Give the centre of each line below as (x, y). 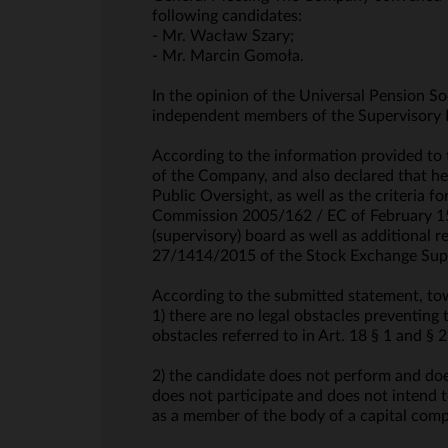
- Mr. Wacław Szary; (223, 36)
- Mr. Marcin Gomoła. (228, 56)
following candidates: (227, 16)
